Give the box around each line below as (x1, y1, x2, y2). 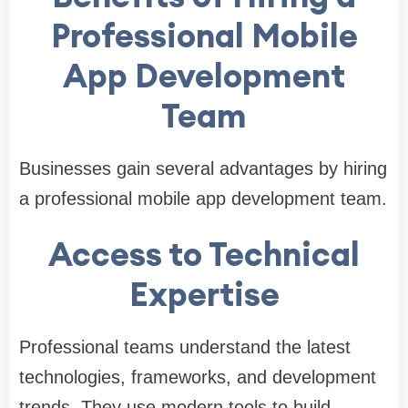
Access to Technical (48, 233, 360, 276)
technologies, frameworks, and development (19, 367, 376, 388)
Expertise (128, 273, 280, 316)
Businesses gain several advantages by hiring (19, 158, 387, 179)
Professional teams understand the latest (19, 337, 351, 358)
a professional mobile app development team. (19, 189, 387, 209)
